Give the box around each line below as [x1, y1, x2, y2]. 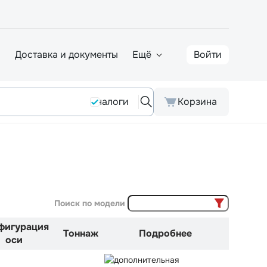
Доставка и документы [15, 48, 118, 61]
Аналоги [90, 95, 129, 108]
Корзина [178, 95, 217, 108]
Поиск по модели [54, 198, 125, 209]
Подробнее [138, 227, 192, 240]
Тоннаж [63, 227, 98, 240]
